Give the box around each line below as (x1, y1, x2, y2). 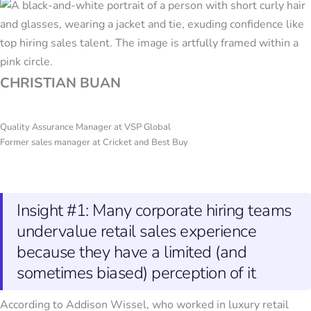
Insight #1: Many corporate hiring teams (17, 199, 292, 222)
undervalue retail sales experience (17, 220, 256, 243)
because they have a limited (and (17, 241, 246, 264)
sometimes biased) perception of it (17, 262, 255, 285)
